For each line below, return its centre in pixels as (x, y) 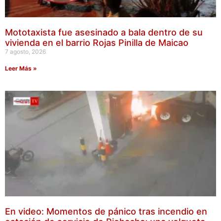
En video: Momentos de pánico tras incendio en (106, 212)
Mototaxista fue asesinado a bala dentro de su (104, 33)
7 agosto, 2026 (25, 52)
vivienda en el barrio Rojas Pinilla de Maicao (97, 43)
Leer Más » (21, 69)
